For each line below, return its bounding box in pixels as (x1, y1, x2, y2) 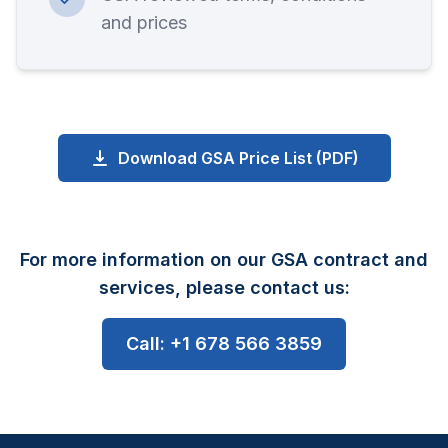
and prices (101, 12, 187, 33)
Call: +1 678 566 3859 (126, 333, 322, 354)
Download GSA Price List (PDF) (117, 148, 359, 168)
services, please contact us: (98, 277, 350, 298)
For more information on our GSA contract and (20, 249, 428, 270)
